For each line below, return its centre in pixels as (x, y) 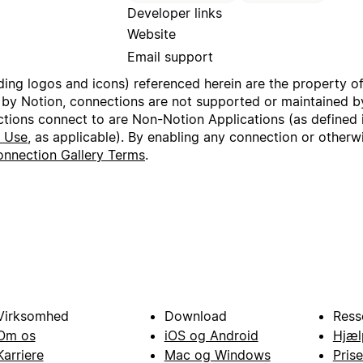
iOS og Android (211, 336)
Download (195, 316)
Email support (170, 57)
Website (152, 34)
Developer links (175, 13)
